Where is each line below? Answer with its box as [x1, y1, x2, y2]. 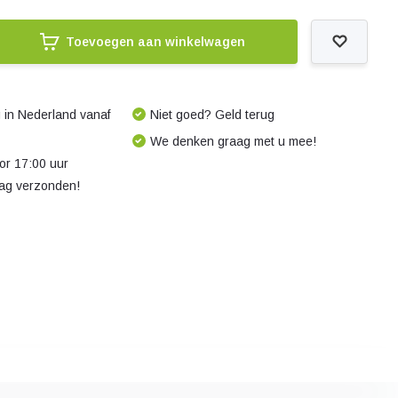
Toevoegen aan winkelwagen [65, 35, 245, 49]
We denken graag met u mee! [149, 134, 316, 148]
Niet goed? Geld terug [149, 107, 275, 122]
